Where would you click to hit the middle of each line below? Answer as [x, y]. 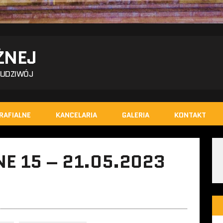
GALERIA [136, 115]
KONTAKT [190, 115]
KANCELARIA [76, 115]
